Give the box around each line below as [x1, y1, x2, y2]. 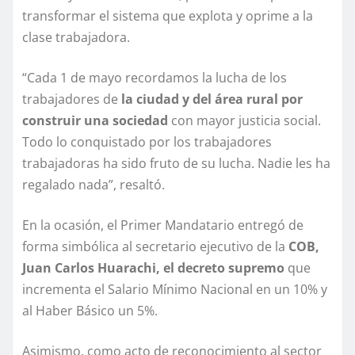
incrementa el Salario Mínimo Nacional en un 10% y [22, 281, 327, 299]
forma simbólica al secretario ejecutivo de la [22, 238, 285, 256]
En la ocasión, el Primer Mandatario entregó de [22, 216, 303, 235]
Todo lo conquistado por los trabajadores [22, 133, 272, 151]
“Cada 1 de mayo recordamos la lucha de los [22, 69, 287, 87]
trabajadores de [22, 90, 118, 109]
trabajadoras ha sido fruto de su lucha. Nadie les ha [22, 155, 330, 173]
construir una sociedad [22, 112, 168, 130]
